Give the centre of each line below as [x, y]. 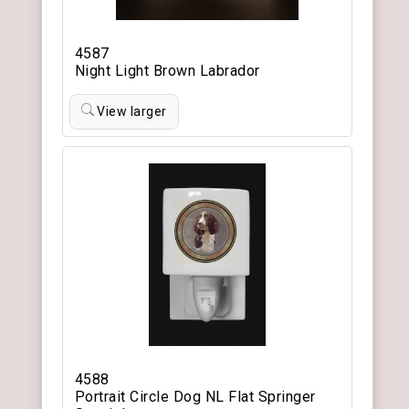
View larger [130, 112]
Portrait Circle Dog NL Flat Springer [195, 397]
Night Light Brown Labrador [167, 71]
